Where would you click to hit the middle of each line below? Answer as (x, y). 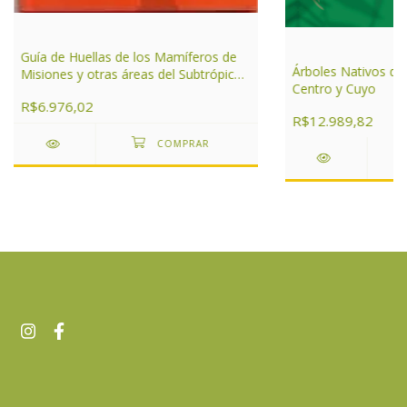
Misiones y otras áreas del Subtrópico (131, 74)
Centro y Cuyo (334, 88)
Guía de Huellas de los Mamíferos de (129, 57)
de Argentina (58, 92)
